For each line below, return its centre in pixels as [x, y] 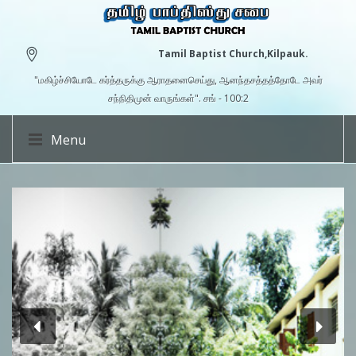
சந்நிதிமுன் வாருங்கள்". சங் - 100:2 [178, 99]
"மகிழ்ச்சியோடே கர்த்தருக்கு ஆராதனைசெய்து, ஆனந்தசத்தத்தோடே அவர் [178, 80]
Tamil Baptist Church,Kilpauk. [233, 54]
